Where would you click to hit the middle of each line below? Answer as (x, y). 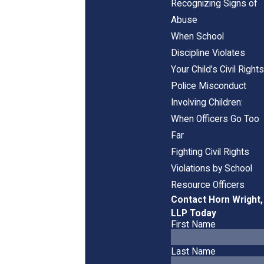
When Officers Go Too (215, 119)
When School (197, 36)
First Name (193, 224)
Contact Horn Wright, (217, 199)
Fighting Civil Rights (210, 152)
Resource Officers (207, 185)
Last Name (193, 251)
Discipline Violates (208, 53)
